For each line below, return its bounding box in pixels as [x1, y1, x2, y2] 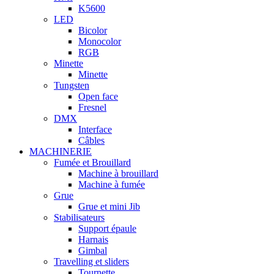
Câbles [78, 135, 105, 146]
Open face [78, 91, 118, 102]
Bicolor [78, 25, 107, 36]
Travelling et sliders [54, 256, 129, 267]
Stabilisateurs [54, 212, 105, 223]
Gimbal [78, 245, 107, 256]
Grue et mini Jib [78, 201, 140, 212]
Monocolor [78, 36, 121, 47]
